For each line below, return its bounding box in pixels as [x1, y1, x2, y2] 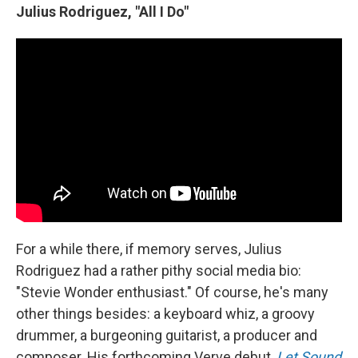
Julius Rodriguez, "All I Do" [16, 3, 189, 21]
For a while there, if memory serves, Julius [16, 240, 282, 257]
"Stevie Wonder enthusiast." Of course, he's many [16, 283, 328, 300]
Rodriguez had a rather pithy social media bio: [16, 261, 301, 279]
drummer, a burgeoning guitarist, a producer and [16, 326, 317, 344]
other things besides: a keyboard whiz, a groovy [16, 304, 315, 322]
